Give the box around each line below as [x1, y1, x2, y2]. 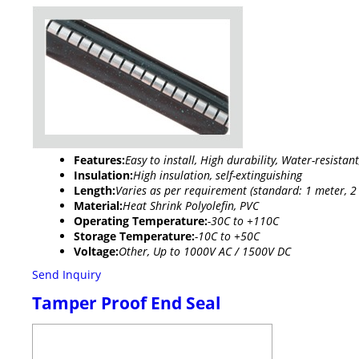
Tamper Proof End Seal [32, 292, 220, 315]
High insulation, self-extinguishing [133, 167, 302, 184]
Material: [74, 198, 123, 214]
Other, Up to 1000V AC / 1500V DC [119, 244, 291, 260]
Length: [74, 183, 115, 199]
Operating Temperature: [74, 213, 208, 229]
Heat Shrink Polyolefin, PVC [123, 198, 259, 214]
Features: [74, 152, 125, 168]
